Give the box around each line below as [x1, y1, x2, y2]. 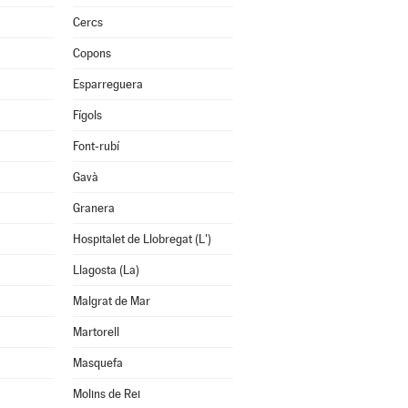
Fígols [72, 108, 102, 122]
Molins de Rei [72, 387, 140, 401]
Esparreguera [72, 77, 143, 91]
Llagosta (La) [72, 263, 139, 277]
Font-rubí [72, 139, 119, 153]
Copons [72, 46, 111, 60]
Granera [72, 201, 115, 215]
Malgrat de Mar [72, 294, 150, 308]
